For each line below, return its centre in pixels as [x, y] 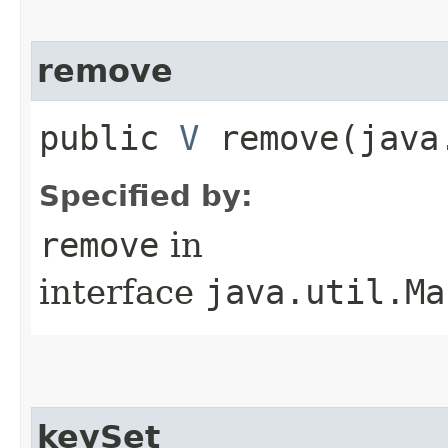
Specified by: [146, 195]
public [109, 137]
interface [122, 291]
